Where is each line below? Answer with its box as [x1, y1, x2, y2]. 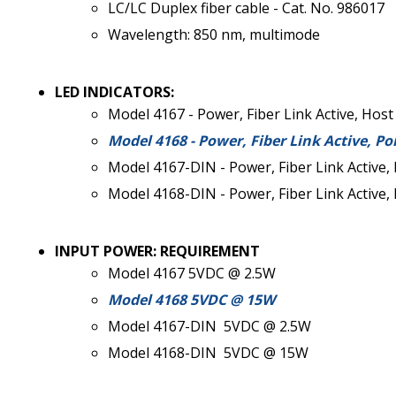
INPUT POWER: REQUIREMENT [55, 240, 260, 261]
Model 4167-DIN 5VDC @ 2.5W [108, 316, 311, 336]
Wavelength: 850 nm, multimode [108, 24, 320, 44]
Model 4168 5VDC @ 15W [108, 289, 275, 309]
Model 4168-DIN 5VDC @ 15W [108, 342, 308, 362]
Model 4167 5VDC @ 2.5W [108, 263, 276, 283]
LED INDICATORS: [55, 81, 174, 102]
